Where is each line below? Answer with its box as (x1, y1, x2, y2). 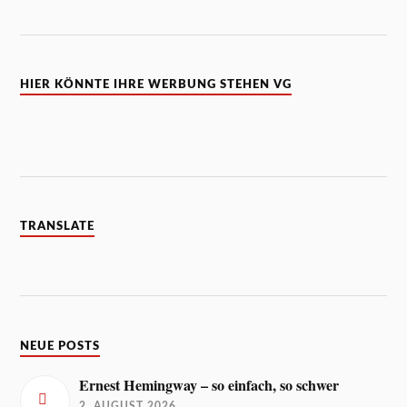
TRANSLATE (20, 221, 95, 233)
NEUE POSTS (20, 340, 101, 352)
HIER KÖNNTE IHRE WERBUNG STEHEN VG (20, 79, 293, 91)
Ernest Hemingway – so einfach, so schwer (79, 373, 340, 396)
